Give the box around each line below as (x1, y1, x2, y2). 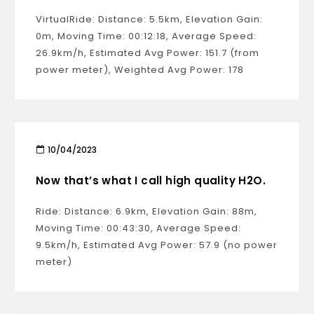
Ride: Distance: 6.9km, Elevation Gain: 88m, (36, 205, 257, 218)
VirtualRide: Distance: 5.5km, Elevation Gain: (36, 13, 263, 26)
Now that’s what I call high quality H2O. (36, 173, 266, 188)
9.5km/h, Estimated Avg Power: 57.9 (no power (36, 238, 278, 252)
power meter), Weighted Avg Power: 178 (36, 63, 244, 76)
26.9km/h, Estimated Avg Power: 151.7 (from (36, 46, 259, 60)
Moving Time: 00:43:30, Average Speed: (36, 221, 241, 235)
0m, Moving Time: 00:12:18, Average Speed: (36, 29, 257, 43)
